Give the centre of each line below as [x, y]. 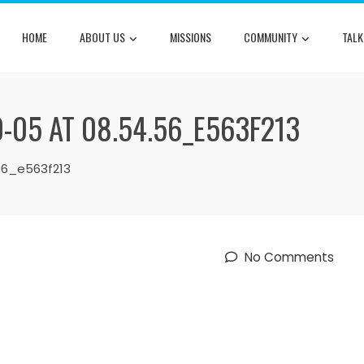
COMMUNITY [271, 37]
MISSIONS [191, 37]
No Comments [288, 257]
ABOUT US [102, 37]
